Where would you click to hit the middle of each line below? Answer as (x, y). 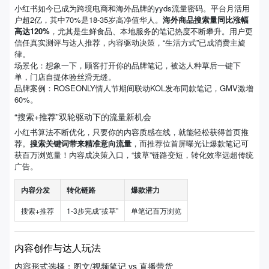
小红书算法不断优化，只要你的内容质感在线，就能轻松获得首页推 (131, 132)
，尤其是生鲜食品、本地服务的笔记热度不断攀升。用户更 (151, 31)
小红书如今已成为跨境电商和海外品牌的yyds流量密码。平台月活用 (132, 8)
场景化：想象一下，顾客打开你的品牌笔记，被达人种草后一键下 (128, 65)
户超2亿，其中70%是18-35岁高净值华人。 (89, 20)
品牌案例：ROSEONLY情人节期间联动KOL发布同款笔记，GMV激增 (134, 88)
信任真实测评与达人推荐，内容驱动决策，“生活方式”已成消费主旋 (130, 42)
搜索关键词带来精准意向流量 (81, 143)
